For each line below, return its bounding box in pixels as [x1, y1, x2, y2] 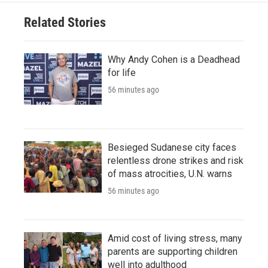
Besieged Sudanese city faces [108, 141, 236, 153]
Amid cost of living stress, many [108, 232, 242, 244]
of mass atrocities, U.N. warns [108, 167, 232, 179]
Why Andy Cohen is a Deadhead [108, 53, 240, 65]
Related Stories [24, 14, 106, 30]
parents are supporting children [108, 245, 237, 257]
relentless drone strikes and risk [108, 154, 243, 166]
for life [108, 66, 136, 78]
